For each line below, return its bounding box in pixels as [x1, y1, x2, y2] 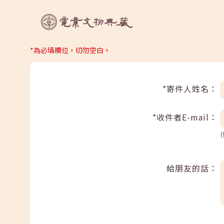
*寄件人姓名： [162, 82, 217, 94]
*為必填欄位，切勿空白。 [30, 45, 110, 55]
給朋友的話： [166, 161, 217, 174]
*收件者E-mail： [152, 111, 217, 123]
